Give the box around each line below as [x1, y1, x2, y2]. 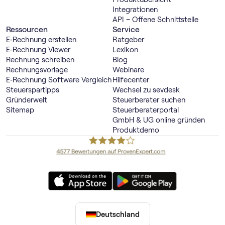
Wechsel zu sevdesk [113, 86, 180, 94]
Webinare [113, 66, 144, 74]
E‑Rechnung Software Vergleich [6, 76, 112, 84]
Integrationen [113, 6, 158, 14]
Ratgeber [113, 36, 144, 44]
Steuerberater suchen [113, 96, 185, 104]
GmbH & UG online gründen [113, 116, 205, 125]
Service [113, 25, 140, 34]
